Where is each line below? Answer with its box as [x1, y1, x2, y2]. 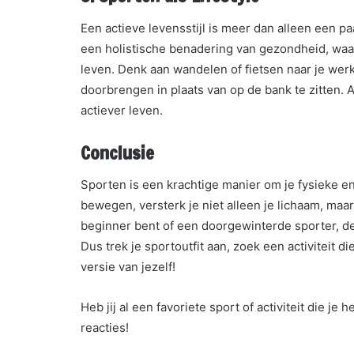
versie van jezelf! [81, 259, 175, 275]
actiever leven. [81, 102, 163, 118]
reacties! [81, 320, 129, 336]
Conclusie [81, 139, 154, 166]
